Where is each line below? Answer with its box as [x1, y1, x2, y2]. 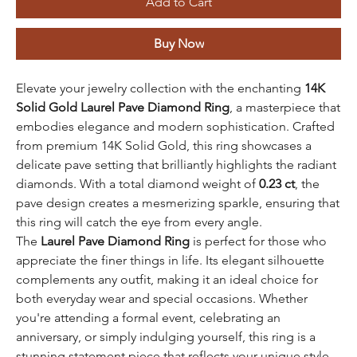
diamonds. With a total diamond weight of [16, 175, 259, 191]
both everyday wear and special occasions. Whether [16, 290, 308, 306]
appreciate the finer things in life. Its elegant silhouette [16, 252, 324, 268]
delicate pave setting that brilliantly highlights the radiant [16, 156, 336, 172]
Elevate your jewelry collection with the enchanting [16, 80, 304, 96]
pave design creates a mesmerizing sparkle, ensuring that [16, 194, 339, 210]
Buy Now [153, 35, 204, 51]
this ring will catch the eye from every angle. [16, 214, 262, 229]
